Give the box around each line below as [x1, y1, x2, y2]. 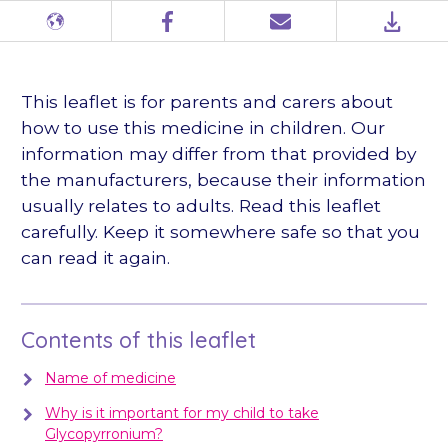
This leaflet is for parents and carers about [21, 91, 393, 113]
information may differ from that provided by [21, 143, 416, 165]
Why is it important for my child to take [45, 403, 319, 422]
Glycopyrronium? [45, 424, 163, 443]
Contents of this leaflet [21, 325, 256, 353]
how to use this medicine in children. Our [21, 117, 385, 139]
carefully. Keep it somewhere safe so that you [21, 221, 420, 243]
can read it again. [21, 247, 170, 269]
